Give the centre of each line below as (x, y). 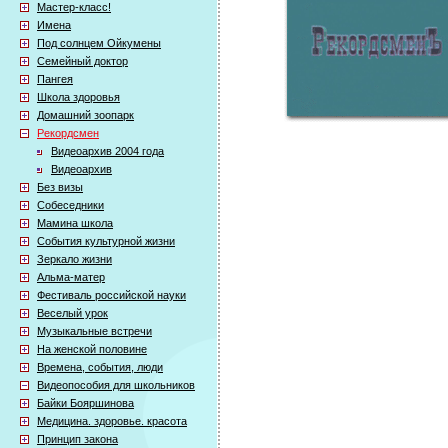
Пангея (55, 79)
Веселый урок (72, 313)
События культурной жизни (106, 241)
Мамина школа (75, 223)
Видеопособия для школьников (116, 385)
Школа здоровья (78, 97)
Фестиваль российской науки (111, 295)
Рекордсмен (68, 133)
